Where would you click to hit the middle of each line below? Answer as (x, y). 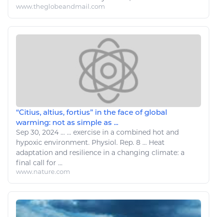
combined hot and (147, 132)
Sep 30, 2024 (38, 132)
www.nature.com (43, 171)
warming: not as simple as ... (67, 122)
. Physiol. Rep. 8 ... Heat (126, 142)
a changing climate (144, 152)
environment (66, 142)
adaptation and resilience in (64, 152)
